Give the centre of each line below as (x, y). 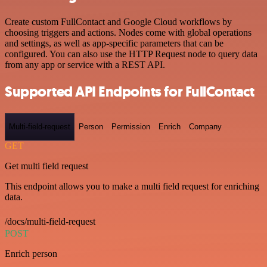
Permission (131, 127)
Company (205, 127)
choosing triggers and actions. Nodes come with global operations (128, 33)
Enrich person (31, 253)
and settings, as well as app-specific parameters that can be (114, 44)
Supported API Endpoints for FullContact (130, 91)
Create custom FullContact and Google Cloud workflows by (118, 22)
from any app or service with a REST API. (85, 65)
